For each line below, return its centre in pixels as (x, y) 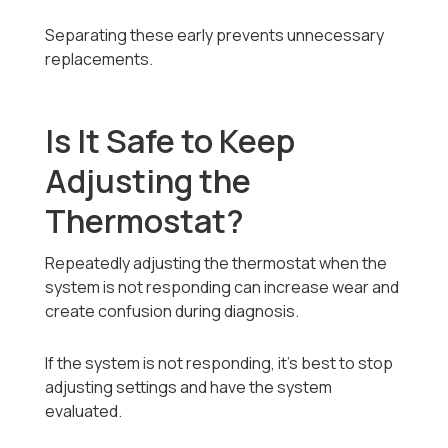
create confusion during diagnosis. (172, 311)
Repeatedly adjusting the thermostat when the (216, 263)
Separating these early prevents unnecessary (215, 35)
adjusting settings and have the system (189, 387)
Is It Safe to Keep (170, 141)
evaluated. (84, 411)
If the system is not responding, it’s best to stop (219, 363)
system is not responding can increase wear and (222, 287)
